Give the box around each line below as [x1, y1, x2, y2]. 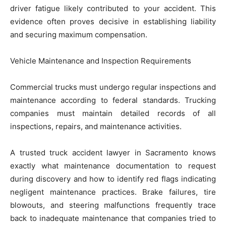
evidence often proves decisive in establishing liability [10, 16, 216, 26]
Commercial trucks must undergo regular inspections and [10, 82, 216, 92]
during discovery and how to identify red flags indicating [10, 174, 216, 184]
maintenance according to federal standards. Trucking [10, 95, 216, 105]
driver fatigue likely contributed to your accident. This [10, 3, 216, 13]
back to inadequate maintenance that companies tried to [10, 213, 216, 223]
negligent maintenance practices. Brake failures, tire [10, 187, 216, 197]
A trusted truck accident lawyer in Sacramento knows [10, 147, 216, 157]
